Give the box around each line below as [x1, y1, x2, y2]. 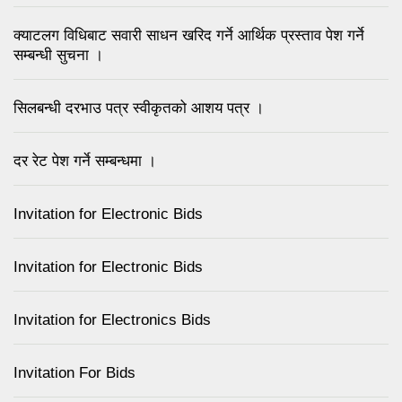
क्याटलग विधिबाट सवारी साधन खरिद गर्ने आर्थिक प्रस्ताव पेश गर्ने [13, 27, 364, 45]
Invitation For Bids [13, 364, 135, 382]
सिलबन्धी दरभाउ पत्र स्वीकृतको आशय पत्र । [13, 100, 264, 118]
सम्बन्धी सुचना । [13, 47, 103, 65]
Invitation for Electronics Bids [13, 311, 211, 329]
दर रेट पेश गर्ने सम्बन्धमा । [13, 153, 156, 170]
